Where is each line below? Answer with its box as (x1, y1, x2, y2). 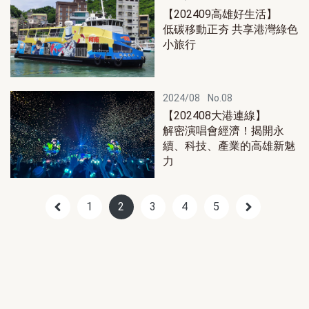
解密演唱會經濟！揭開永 (163, 123, 284, 137)
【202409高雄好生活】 (163, 7, 277, 21)
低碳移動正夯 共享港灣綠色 (163, 22, 298, 36)
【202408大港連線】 (163, 108, 266, 122)
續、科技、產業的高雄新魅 (163, 139, 295, 152)
